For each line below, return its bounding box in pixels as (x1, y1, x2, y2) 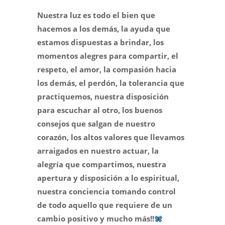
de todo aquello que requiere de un (37, 200, 172, 210)
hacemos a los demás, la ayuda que (37, 24, 170, 34)
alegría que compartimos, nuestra (37, 159, 166, 170)
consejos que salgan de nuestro (37, 119, 155, 129)
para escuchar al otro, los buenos (37, 105, 162, 116)
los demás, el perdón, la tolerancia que (37, 78, 184, 88)
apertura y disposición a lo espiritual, (37, 173, 179, 183)
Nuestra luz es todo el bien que (37, 10, 155, 21)
